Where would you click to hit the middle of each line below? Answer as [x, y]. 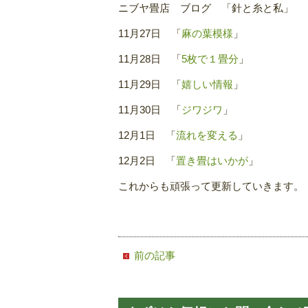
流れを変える [207, 135]
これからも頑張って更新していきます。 [211, 186]
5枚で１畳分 [210, 59]
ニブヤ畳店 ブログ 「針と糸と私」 [206, 8]
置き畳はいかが [212, 161]
